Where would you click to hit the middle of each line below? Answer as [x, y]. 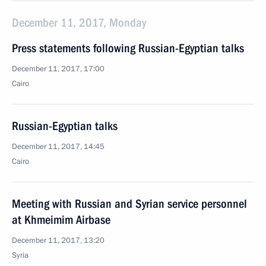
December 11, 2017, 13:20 [58, 240]
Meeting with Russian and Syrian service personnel [129, 204]
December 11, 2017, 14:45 [58, 147]
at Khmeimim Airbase [61, 220]
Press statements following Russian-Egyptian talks [128, 48]
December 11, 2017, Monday [79, 23]
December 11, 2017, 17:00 [58, 69]
